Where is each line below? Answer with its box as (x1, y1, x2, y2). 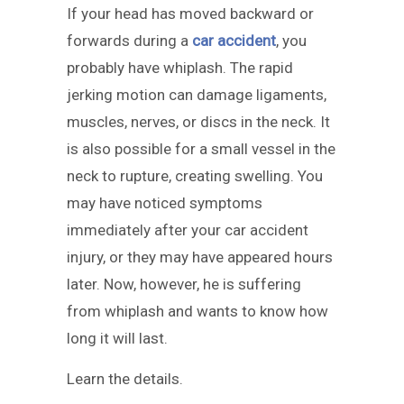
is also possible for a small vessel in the (67, 139, 335, 158)
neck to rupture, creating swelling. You (67, 166, 323, 185)
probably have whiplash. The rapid (67, 58, 293, 77)
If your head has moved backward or (67, 4, 314, 23)
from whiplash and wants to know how (67, 301, 328, 320)
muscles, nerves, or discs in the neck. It (67, 112, 330, 131)
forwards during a (67, 31, 192, 50)
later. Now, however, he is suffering (67, 274, 301, 293)
